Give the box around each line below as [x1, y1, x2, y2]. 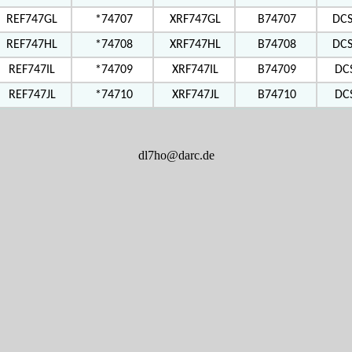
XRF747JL [171, 89, 219, 101]
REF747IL [9, 64, 55, 76]
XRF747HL [170, 38, 221, 51]
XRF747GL [170, 13, 221, 26]
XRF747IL [172, 64, 218, 76]
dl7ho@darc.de [137, 148, 214, 162]
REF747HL [6, 38, 57, 51]
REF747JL [8, 89, 56, 101]
